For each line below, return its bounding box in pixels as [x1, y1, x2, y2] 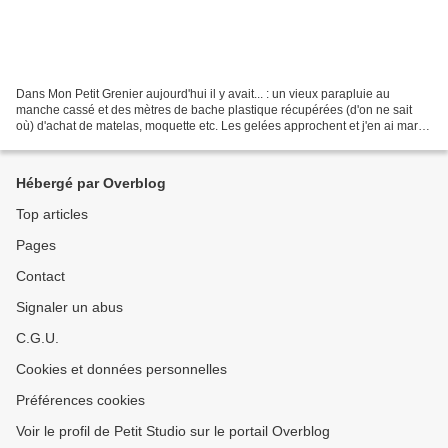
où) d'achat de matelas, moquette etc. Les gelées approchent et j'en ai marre [16, 118, 429, 133]
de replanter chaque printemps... [16, 134, 192, 149]
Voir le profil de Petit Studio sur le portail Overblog [16, 423, 330, 439]
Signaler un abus [16, 299, 123, 315]
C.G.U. [16, 330, 59, 346]
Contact [16, 268, 65, 284]
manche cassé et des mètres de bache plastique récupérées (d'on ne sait [16, 102, 412, 117]
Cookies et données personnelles [16, 361, 227, 377]
